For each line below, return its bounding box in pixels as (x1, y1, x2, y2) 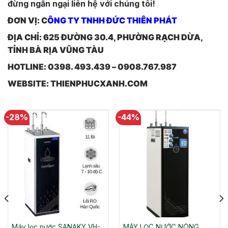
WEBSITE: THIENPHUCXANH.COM (8, 78, 148, 89)
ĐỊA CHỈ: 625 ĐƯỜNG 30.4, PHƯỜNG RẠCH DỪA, (8, 32, 203, 43)
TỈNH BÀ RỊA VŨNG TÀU (8, 45, 104, 55)
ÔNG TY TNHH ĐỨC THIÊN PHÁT (47, 15, 177, 26)
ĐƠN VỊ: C (8, 15, 47, 26)
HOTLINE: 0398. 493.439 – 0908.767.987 (8, 62, 177, 72)
